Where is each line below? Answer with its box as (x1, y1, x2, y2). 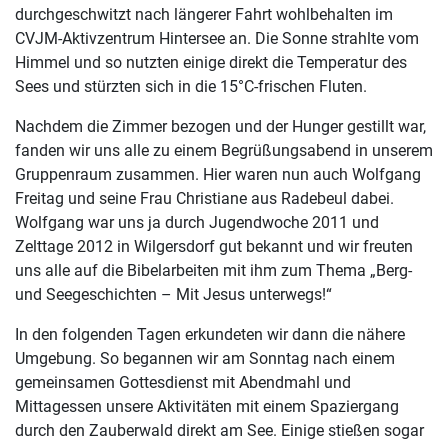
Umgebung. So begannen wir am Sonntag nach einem (15, 349, 395, 369)
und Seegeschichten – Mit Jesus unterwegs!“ (15, 285, 332, 305)
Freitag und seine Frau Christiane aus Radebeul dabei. (15, 189, 394, 209)
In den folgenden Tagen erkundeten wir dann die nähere (15, 325, 405, 345)
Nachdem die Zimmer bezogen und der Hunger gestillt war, (15, 117, 426, 137)
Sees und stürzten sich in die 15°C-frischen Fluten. (15, 77, 367, 97)
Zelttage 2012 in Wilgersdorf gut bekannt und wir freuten (15, 237, 413, 257)
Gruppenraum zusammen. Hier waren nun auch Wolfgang (15, 165, 421, 185)
